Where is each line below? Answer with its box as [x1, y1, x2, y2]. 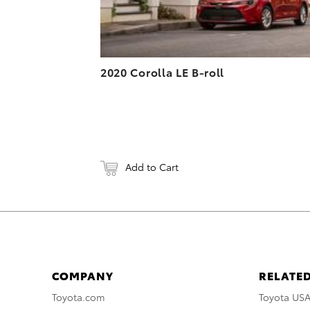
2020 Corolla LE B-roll [100, 64, 225, 80]
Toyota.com [52, 290, 105, 304]
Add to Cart [125, 160, 179, 174]
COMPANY [52, 267, 113, 284]
